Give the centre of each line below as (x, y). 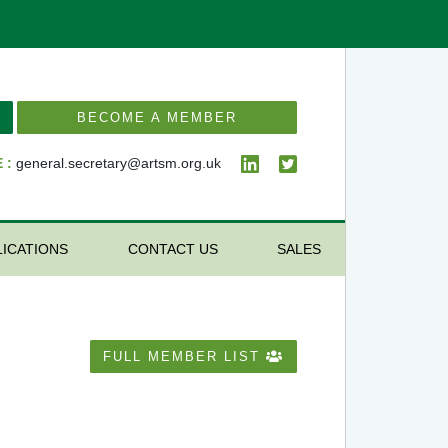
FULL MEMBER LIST (184, 356)
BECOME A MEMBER (157, 117)
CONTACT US (172, 248)
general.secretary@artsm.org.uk (118, 163)
